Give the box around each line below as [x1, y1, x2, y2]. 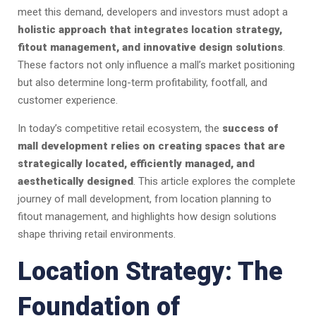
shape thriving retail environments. [18, 228, 176, 241]
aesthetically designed [18, 175, 133, 188]
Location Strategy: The [18, 257, 283, 287]
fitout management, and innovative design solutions [18, 41, 283, 54]
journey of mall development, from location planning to [18, 193, 272, 206]
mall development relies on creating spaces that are [18, 140, 285, 153]
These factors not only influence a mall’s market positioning [18, 59, 295, 72]
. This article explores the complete [133, 175, 296, 188]
